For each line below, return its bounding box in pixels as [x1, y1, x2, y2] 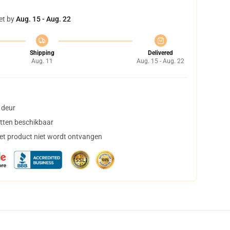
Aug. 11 [31, 57, 53, 65]
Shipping [29, 49, 54, 56]
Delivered [148, 49, 173, 56]
